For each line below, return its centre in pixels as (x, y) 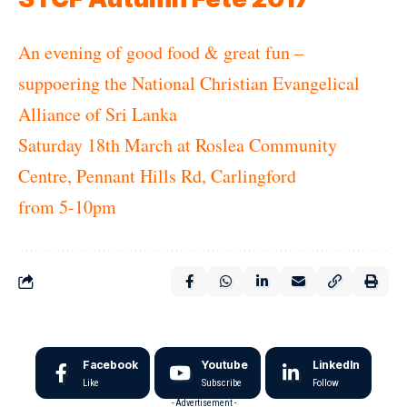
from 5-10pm (67, 207)
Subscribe (222, 383)
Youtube (225, 365)
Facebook (110, 365)
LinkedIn (336, 365)
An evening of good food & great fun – (161, 52)
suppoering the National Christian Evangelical (189, 83)
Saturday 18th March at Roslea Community (178, 145)
